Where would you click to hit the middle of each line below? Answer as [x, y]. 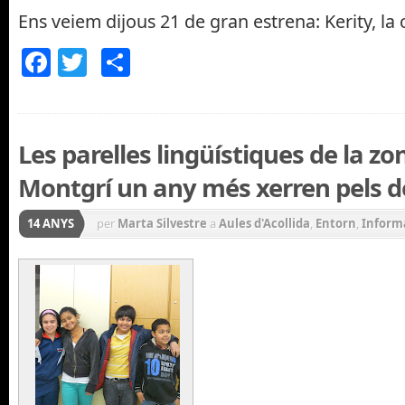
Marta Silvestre [162, 223]
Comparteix [209, 62]
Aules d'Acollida [264, 223]
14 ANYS [51, 223]
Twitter [134, 62]
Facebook [115, 62]
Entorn [336, 223]
